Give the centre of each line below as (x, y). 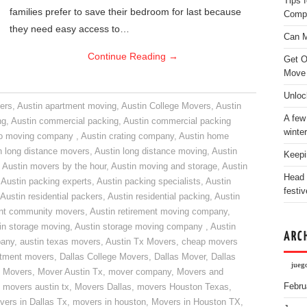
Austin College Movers (167, 106)
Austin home (204, 136)
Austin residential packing (159, 197)
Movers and (200, 272)
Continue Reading (128, 56)
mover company (140, 272)
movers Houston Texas (183, 287)
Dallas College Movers (104, 257)
